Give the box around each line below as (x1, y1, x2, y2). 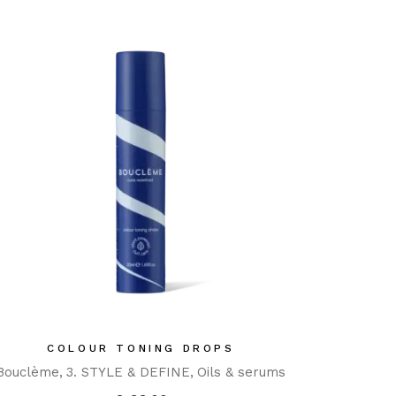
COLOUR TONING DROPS (47, 342, 235, 355)
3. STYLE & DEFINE (66, 364, 191, 381)
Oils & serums (197, 364, 286, 381)
